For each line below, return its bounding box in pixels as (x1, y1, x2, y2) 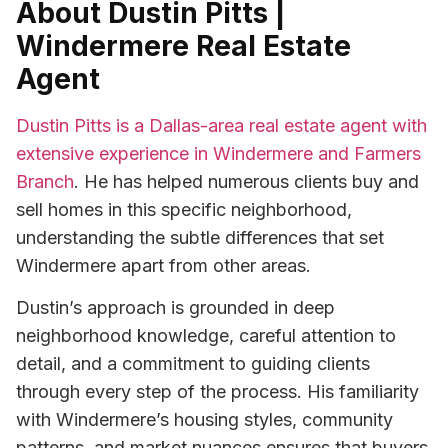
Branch (16, 170, 74, 192)
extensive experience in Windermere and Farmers (16, 142, 421, 164)
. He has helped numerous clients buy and (74, 170, 419, 192)
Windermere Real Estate (16, 28, 351, 63)
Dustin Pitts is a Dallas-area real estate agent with (16, 114, 427, 136)
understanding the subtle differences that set (16, 226, 384, 248)
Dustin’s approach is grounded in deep (16, 297, 335, 319)
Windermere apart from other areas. (16, 254, 311, 276)
